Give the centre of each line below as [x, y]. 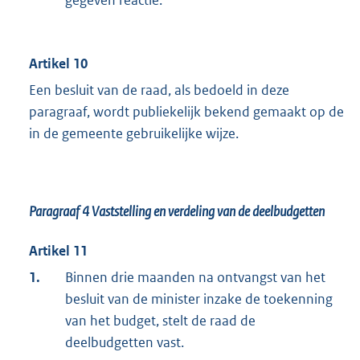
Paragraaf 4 [60, 211]
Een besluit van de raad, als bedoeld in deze [159, 90]
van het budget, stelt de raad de [160, 320]
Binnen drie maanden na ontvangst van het [195, 277]
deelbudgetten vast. [125, 342]
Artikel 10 [58, 63]
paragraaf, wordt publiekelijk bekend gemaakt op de [186, 111]
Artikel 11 [58, 250]
